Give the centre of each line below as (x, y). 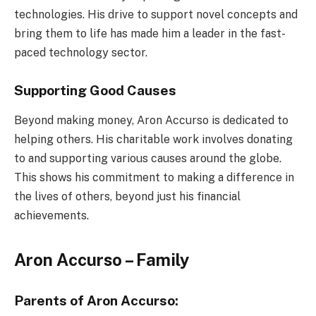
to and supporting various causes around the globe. (148, 158)
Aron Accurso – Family (102, 259)
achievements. (51, 215)
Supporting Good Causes (95, 91)
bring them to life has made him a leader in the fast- (150, 34)
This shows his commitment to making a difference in (154, 177)
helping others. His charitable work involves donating (153, 139)
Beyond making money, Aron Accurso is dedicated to (151, 120)
